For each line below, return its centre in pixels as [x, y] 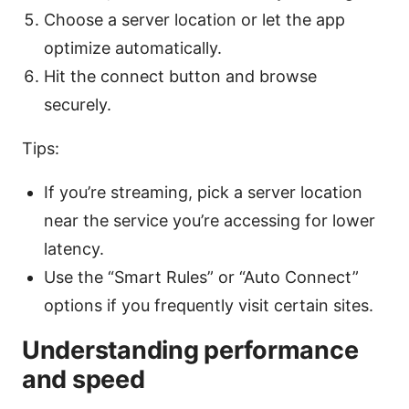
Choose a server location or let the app [194, 20]
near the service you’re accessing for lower [210, 221]
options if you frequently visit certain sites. [209, 306]
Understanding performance [190, 351]
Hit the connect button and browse [180, 77]
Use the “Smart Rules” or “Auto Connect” [201, 278]
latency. [74, 249]
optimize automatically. [133, 48]
